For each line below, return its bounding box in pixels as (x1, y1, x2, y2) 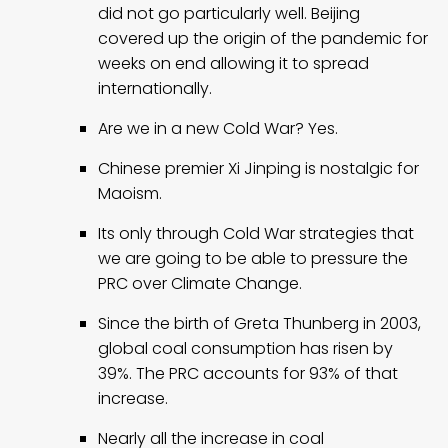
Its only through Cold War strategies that (98, 221, 414, 245)
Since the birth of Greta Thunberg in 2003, (98, 311, 421, 335)
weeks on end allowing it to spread (98, 51, 369, 75)
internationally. (98, 76, 212, 100)
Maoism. (98, 181, 162, 205)
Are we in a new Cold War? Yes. (98, 116, 338, 140)
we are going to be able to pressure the (98, 246, 408, 270)
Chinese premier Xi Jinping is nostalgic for (98, 156, 419, 180)
